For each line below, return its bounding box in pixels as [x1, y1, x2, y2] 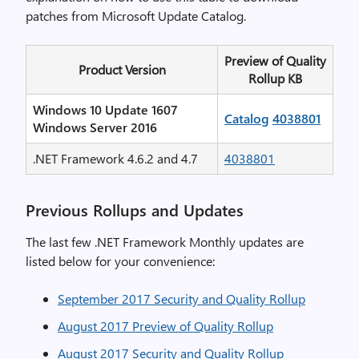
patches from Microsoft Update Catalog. [26, 7, 246, 24]
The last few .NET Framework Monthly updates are [26, 233, 304, 250]
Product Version [78, 61, 166, 78]
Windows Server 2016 [33, 119, 157, 135]
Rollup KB [248, 70, 302, 87]
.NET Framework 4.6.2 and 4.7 [33, 150, 198, 167]
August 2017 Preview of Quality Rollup [58, 317, 273, 334]
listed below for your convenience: [26, 252, 215, 269]
